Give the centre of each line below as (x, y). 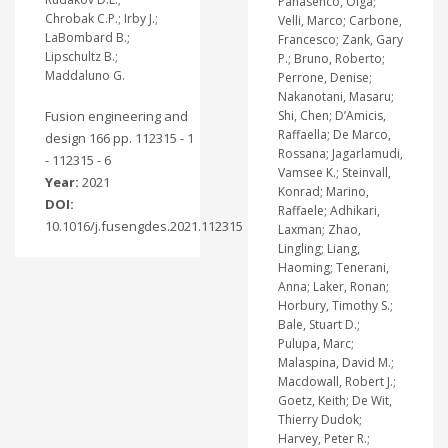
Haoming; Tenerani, (333, 267)
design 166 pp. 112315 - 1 (119, 137)
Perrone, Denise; (324, 77)
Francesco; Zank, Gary (340, 39)
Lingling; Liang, (318, 248)
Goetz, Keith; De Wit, (334, 400)
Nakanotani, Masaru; (335, 96)
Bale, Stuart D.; (318, 324)
